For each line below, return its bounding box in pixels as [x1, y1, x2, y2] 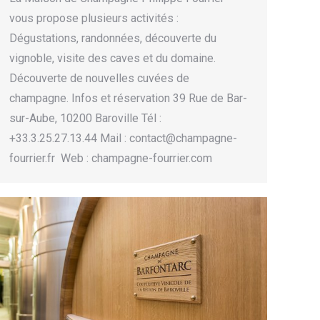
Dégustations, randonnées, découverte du [9, 31, 216, 46]
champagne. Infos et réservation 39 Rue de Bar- [9, 91, 247, 106]
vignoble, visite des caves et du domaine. [9, 51, 216, 66]
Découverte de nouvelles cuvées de [9, 71, 189, 86]
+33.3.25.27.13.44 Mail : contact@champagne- [9, 131, 237, 146]
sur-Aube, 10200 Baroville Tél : [9, 111, 161, 126]
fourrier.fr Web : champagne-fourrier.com [9, 151, 212, 166]
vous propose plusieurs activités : [9, 11, 179, 26]
